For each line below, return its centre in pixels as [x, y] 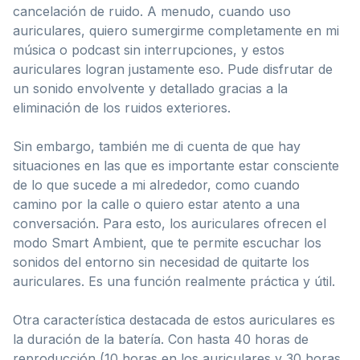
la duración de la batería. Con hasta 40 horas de [161, 339]
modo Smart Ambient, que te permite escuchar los [167, 242]
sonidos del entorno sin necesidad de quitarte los [161, 262]
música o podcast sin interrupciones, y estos [149, 49]
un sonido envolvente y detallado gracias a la [150, 88]
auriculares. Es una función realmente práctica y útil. [174, 281]
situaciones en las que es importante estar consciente [176, 165]
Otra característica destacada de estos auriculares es [174, 319]
